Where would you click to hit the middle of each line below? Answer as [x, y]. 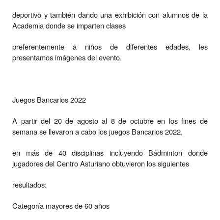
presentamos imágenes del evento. [67, 57]
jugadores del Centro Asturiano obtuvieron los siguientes [101, 163]
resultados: [29, 184]
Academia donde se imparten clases [69, 25]
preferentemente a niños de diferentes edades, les [110, 46]
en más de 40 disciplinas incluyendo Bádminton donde [110, 152]
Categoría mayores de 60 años [61, 205]
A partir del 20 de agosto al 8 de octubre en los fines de [110, 120]
